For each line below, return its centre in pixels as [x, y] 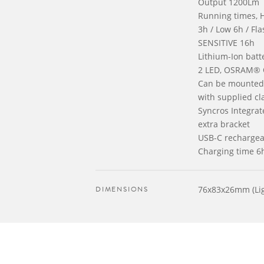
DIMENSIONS [122, 189]
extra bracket [224, 124]
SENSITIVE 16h [226, 43]
